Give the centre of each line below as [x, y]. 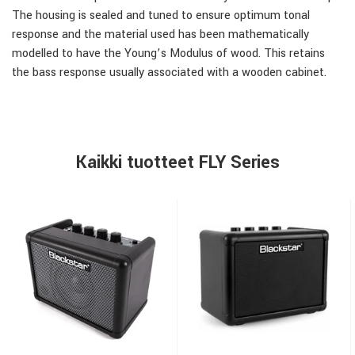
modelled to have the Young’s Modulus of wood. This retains [168, 53]
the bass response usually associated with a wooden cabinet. [169, 73]
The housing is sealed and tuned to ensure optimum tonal [161, 15]
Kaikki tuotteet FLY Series [177, 162]
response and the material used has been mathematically [160, 34]
